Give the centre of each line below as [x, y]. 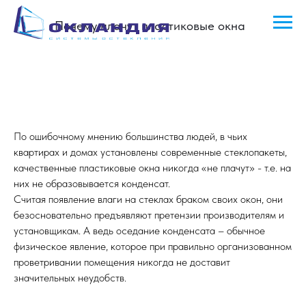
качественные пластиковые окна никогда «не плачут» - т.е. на [152, 168]
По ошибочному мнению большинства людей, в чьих [130, 136]
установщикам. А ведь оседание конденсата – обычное [139, 231]
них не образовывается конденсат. [92, 183]
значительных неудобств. [70, 278]
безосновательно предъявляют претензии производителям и [149, 215]
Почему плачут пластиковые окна [150, 26]
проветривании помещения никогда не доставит [122, 262]
